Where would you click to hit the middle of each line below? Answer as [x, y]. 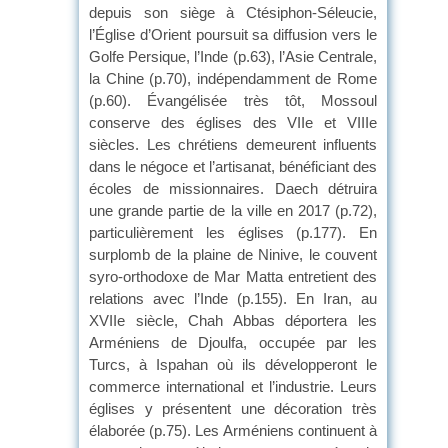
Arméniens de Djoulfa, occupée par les [233, 342]
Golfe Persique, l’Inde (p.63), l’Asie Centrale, [233, 56]
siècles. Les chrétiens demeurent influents [233, 144]
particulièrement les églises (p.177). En [233, 232]
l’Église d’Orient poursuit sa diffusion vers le [233, 34]
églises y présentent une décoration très [233, 408]
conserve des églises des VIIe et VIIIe [233, 122]
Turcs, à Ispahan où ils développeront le [233, 364]
